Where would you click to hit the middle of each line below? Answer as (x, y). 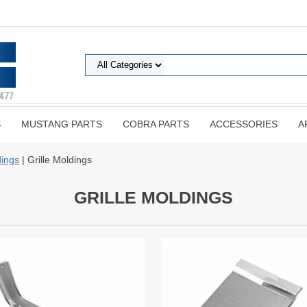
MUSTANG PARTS (62, 124)
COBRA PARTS (156, 124)
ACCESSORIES (244, 124)
